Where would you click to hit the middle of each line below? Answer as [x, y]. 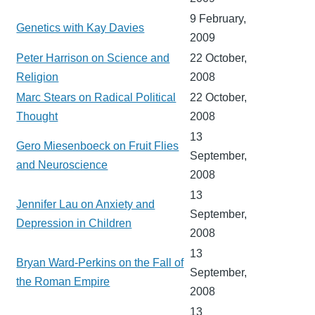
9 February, [218, 18]
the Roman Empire [63, 281]
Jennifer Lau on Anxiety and [86, 204]
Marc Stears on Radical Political [96, 97]
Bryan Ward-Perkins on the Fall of [100, 262]
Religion [38, 77]
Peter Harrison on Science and [93, 58]
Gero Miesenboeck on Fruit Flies [98, 146]
